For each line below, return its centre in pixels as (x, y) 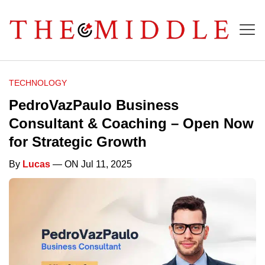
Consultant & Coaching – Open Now (131, 124)
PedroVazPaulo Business (94, 105)
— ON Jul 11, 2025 (91, 164)
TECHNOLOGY (38, 83)
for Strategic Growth (78, 142)
